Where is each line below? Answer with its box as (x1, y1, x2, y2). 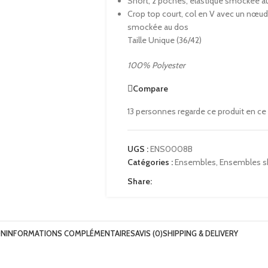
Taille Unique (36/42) (127, 35, 202, 45)
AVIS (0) (135, 228, 163, 238)
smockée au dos (127, 22, 188, 32)
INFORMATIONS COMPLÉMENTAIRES (6, 228, 135, 238)
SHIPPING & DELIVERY (163, 228, 238, 238)
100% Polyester (127, 60, 185, 71)
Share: (127, 176, 152, 187)
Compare (132, 83, 168, 94)
